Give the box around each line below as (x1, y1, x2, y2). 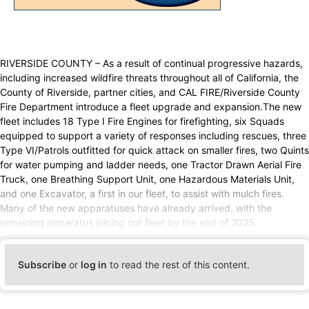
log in (81, 259, 108, 271)
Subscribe (18, 259, 67, 271)
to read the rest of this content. (107, 259, 250, 271)
